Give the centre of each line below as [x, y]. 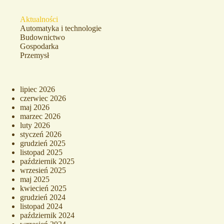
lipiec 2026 [37, 89]
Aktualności [39, 19]
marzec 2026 [40, 116]
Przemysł [34, 55]
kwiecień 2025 [43, 188]
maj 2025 [35, 179]
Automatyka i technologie [61, 28]
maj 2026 [35, 107]
